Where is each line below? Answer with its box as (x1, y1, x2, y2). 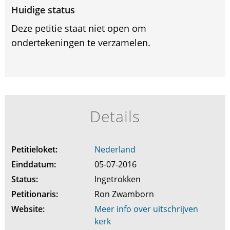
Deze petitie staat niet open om (11, 22, 146, 34)
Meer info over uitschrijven (94, 203, 198, 215)
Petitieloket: (11, 144, 57, 155)
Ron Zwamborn (94, 188, 156, 200)
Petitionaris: (11, 188, 58, 200)
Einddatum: (11, 159, 56, 170)
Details (89, 106, 141, 127)
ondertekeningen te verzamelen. (11, 36, 150, 49)
